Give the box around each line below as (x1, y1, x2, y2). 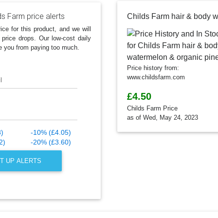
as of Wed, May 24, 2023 (127, 114, 198, 122)
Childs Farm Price (127, 105, 178, 112)
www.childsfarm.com (127, 73, 185, 81)
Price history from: (127, 64, 179, 72)
